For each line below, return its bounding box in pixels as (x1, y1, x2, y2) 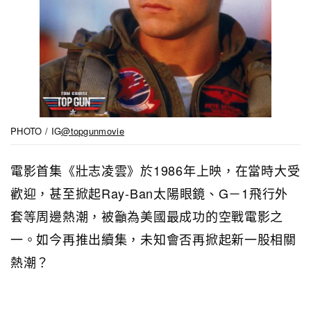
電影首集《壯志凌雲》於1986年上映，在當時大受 (10, 161, 301, 180)
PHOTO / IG (10, 124, 62, 138)
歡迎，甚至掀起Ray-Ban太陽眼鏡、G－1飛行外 (10, 184, 288, 203)
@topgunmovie (61, 124, 125, 138)
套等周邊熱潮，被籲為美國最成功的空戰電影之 (10, 207, 284, 226)
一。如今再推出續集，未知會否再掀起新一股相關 (10, 230, 296, 249)
